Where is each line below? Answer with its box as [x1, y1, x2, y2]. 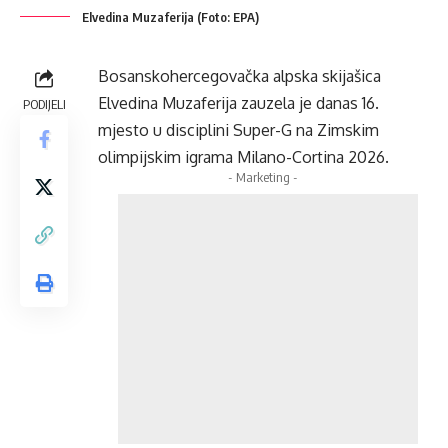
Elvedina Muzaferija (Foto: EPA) [82, 9, 259, 26]
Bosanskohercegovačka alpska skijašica [98, 66, 381, 87]
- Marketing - [228, 169, 298, 186]
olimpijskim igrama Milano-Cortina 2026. [98, 147, 393, 168]
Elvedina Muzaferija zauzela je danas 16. [98, 93, 379, 114]
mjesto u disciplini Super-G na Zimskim [98, 120, 379, 141]
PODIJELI [22, 96, 66, 113]
